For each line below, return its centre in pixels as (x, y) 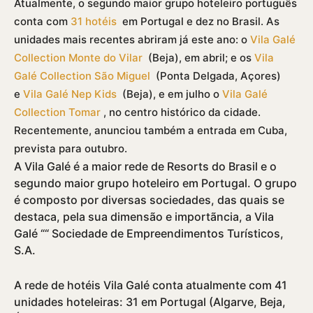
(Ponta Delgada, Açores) (216, 75)
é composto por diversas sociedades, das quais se (149, 199)
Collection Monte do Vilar (78, 57)
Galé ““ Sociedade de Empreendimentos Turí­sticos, (149, 233)
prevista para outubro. (71, 148)
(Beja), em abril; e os (198, 57)
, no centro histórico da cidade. (181, 112)
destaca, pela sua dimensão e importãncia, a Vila (144, 216)
